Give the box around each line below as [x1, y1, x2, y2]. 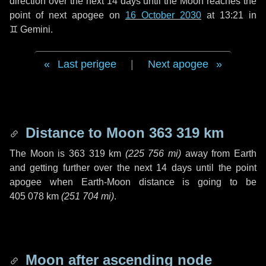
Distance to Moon [21, 125, 149, 141]
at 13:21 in [201, 10, 256, 20]
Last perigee [58, 58, 116, 70]
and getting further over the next [9, 163, 157, 173]
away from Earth [181, 148, 257, 159]
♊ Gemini [9, 24, 50, 34]
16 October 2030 [125, 10, 201, 20]
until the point [191, 163, 257, 173]
